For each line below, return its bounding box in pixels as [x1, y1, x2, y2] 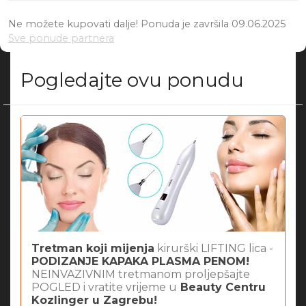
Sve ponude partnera [8, 32, 114, 45]
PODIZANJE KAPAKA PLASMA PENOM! [31, 255, 249, 268]
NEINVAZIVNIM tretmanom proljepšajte [31, 268, 250, 281]
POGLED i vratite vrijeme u [31, 281, 177, 294]
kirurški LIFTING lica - [154, 242, 273, 255]
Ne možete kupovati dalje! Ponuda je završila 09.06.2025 [8, 18, 286, 31]
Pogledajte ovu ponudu [20, 68, 244, 92]
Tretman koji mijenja [31, 242, 154, 255]
